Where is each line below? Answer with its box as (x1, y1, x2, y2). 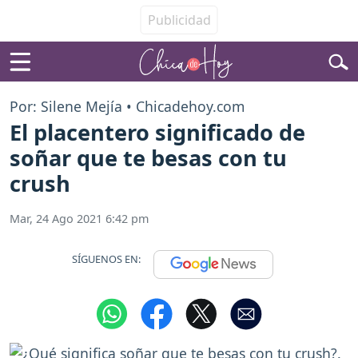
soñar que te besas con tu (10, 143, 287, 173)
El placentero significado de (10, 117, 305, 148)
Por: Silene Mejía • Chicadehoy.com (10, 97, 245, 116)
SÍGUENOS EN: (72, 251, 141, 266)
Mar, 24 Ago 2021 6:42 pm (10, 211, 149, 227)
